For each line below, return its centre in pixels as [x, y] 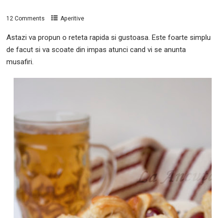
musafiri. [20, 62]
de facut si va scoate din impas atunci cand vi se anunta [96, 50]
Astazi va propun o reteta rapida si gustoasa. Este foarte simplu [109, 38]
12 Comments [26, 19]
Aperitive [73, 19]
